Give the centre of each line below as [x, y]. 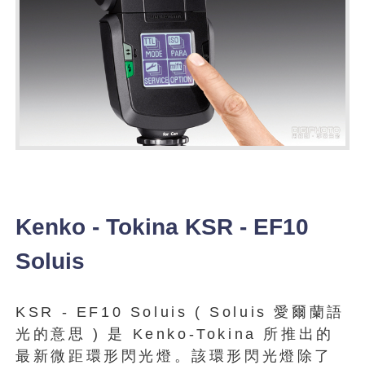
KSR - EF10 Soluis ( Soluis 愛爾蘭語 [180, 312]
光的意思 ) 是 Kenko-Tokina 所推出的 [175, 334]
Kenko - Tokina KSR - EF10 [163, 226]
